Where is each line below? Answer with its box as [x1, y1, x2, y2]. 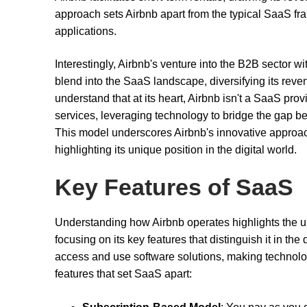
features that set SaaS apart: [55, 267, 192, 280]
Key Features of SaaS [55, 174, 293, 200]
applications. [55, 25, 116, 38]
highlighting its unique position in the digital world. [55, 144, 297, 156]
